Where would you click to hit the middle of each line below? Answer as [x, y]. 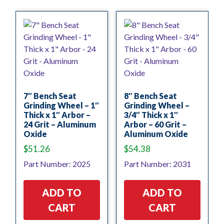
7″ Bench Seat [50, 95]
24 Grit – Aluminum [60, 124]
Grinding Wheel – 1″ [61, 105]
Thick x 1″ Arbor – [57, 114]
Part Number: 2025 [57, 164]
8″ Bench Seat [150, 95]
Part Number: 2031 [157, 164]
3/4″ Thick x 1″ [151, 114]
